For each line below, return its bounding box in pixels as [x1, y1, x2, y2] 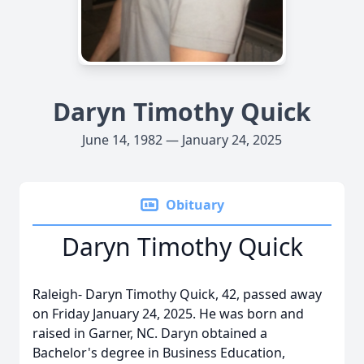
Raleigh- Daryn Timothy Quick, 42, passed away [32, 285, 322, 303]
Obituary [166, 196, 224, 214]
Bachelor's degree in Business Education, [32, 344, 285, 362]
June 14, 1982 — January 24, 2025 [82, 131, 282, 149]
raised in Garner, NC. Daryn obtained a [32, 324, 267, 342]
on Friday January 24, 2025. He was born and [32, 305, 304, 323]
